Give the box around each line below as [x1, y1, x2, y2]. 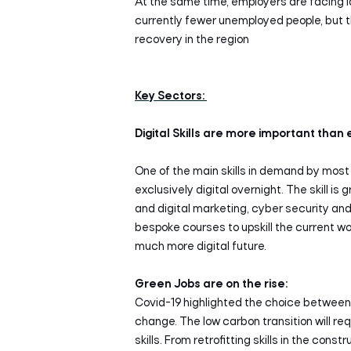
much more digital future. [135, 241, 269, 253]
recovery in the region [135, 34, 249, 46]
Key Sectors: [135, 90, 207, 103]
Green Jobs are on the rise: [135, 278, 288, 291]
